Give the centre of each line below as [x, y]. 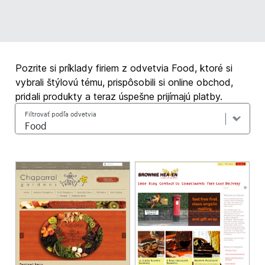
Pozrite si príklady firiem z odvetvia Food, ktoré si [124, 68]
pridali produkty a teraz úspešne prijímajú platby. [119, 96]
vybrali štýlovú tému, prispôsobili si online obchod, [125, 82]
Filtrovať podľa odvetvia [61, 113]
